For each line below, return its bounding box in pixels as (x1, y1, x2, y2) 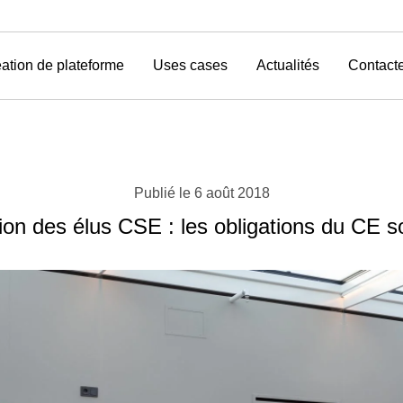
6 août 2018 (193, 185, 270, 201)
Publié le (133, 185, 191, 201)
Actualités (255, 58, 319, 73)
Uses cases (152, 58, 228, 73)
